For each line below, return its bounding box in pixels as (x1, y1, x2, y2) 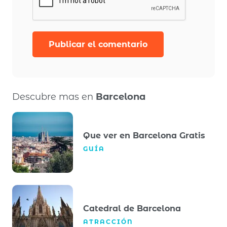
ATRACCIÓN (83, 217, 133, 225)
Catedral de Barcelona (83, 203, 181, 213)
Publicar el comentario (49, 40, 147, 50)
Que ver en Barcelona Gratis (83, 130, 205, 140)
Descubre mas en (12, 91, 96, 103)
